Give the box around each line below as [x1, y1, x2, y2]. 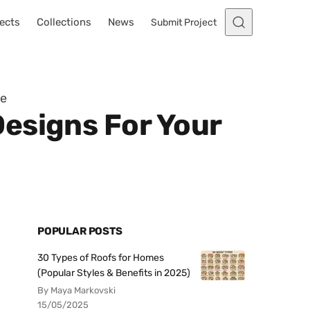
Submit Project [151, 16, 217, 28]
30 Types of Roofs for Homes [37, 252, 164, 264]
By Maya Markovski [37, 285, 116, 295]
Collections [37, 16, 91, 28]
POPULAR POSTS [37, 225, 122, 237]
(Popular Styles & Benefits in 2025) [37, 267, 190, 279]
